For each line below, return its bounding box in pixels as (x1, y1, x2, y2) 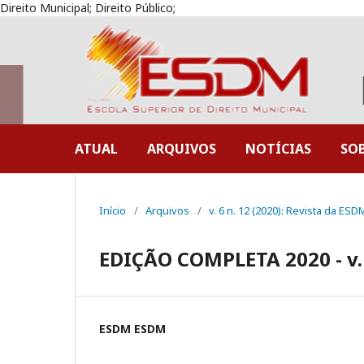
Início (99, 203, 126, 218)
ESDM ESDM (99, 321, 166, 336)
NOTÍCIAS (245, 140, 311, 158)
